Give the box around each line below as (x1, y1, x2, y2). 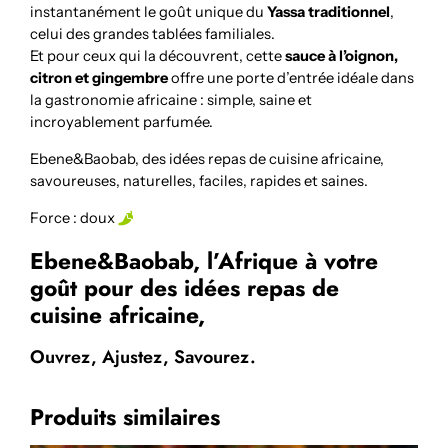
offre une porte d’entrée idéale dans (168, 69, 415, 88)
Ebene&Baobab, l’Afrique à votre (30, 244, 379, 278)
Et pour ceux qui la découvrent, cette (30, 47, 286, 66)
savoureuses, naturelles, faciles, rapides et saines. (30, 171, 369, 190)
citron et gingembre (30, 69, 169, 88)
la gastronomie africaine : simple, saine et (30, 91, 313, 110)
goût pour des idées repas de (30, 271, 340, 305)
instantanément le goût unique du (30, 3, 268, 22)
